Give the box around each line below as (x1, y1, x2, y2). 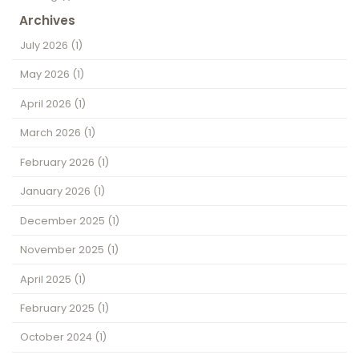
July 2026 (20, 38, 71, 52)
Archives (19, 11, 76, 29)
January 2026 (20, 184, 94, 199)
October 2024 (20, 330, 95, 345)
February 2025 (20, 301, 98, 315)
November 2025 (20, 243, 107, 257)
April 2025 (20, 272, 75, 286)
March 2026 (20, 126, 84, 140)
